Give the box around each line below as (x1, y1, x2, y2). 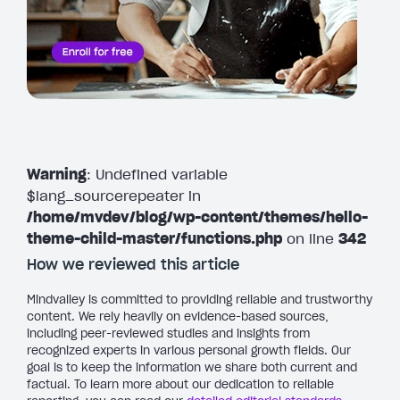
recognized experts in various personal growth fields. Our (27, 342, 351, 358)
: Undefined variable (87, 164, 228, 183)
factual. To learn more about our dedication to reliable (27, 376, 334, 392)
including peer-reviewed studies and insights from (27, 325, 310, 341)
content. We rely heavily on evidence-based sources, (27, 308, 329, 324)
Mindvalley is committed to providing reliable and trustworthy (27, 291, 372, 307)
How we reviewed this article (27, 254, 239, 273)
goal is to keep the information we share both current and (27, 359, 357, 375)
